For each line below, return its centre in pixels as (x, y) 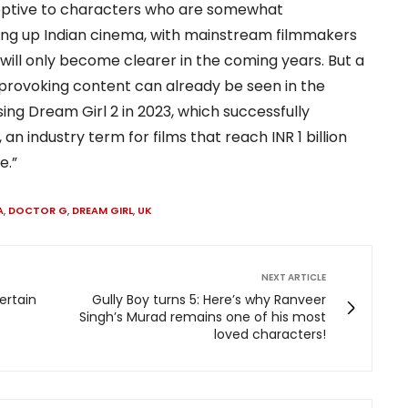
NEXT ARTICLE (294, 277)
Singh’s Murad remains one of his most (203, 316)
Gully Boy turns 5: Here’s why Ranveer (209, 299)
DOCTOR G (38, 210)
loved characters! (270, 334)
